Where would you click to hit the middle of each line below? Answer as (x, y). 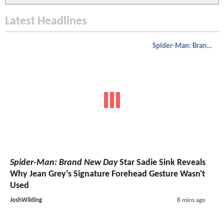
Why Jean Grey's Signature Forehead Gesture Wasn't (107, 174)
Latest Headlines (46, 22)
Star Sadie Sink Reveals (161, 162)
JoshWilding (26, 200)
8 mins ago (191, 200)
